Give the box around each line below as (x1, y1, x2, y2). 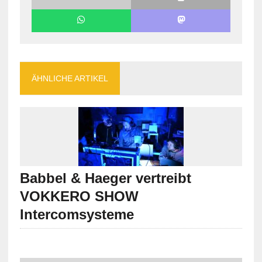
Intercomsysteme (19, 206, 134, 222)
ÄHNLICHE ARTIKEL (31, 73, 108, 83)
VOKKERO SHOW (19, 188, 139, 204)
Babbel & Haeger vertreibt (19, 170, 191, 186)
